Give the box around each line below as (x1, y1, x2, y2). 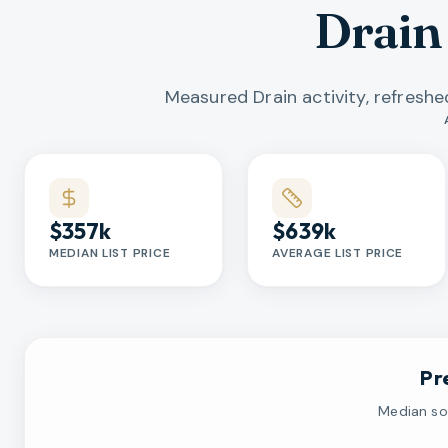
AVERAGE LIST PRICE (272, 244, 404, 261)
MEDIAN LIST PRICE (49, 244, 171, 261)
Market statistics (23, 111, 152, 134)
